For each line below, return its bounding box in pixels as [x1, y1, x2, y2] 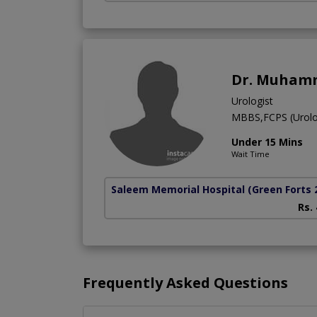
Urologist [231, 93, 273, 108]
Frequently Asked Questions [83, 272, 288, 292]
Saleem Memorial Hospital [111, 182, 245, 196]
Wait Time [231, 148, 270, 159]
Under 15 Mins [231, 134, 303, 149]
